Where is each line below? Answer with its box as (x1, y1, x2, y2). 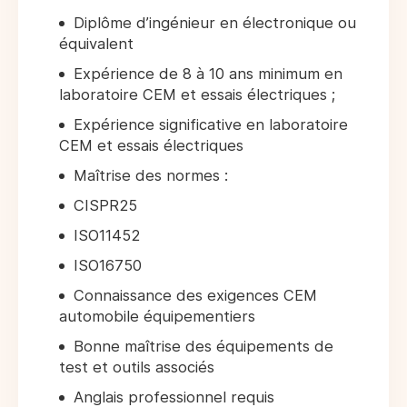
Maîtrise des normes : (74, 166, 228, 185)
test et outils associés (59, 358, 214, 377)
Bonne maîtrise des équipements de (74, 337, 333, 356)
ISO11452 (74, 226, 140, 245)
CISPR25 (74, 196, 137, 215)
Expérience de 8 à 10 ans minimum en (74, 65, 342, 84)
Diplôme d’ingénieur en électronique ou (74, 14, 356, 33)
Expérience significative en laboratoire (74, 115, 348, 134)
